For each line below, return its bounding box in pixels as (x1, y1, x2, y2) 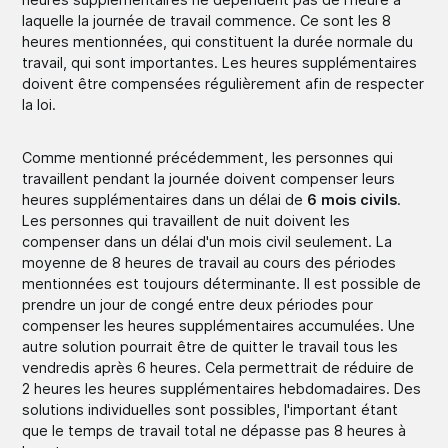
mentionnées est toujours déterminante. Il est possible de (22, 274, 422, 292)
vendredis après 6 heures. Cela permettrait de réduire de (22, 358, 415, 376)
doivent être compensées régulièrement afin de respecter (22, 74, 425, 92)
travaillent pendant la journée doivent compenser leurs (22, 169, 396, 187)
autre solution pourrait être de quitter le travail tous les (22, 337, 399, 355)
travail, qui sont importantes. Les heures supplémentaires (22, 53, 418, 71)
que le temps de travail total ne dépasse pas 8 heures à (22, 421, 407, 439)
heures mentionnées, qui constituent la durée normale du (22, 32, 414, 50)
